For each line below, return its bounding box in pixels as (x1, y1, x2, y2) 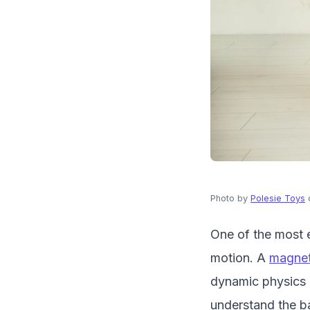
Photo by (210, 192, 250, 203)
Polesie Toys (250, 192, 305, 203)
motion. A (210, 250, 269, 265)
